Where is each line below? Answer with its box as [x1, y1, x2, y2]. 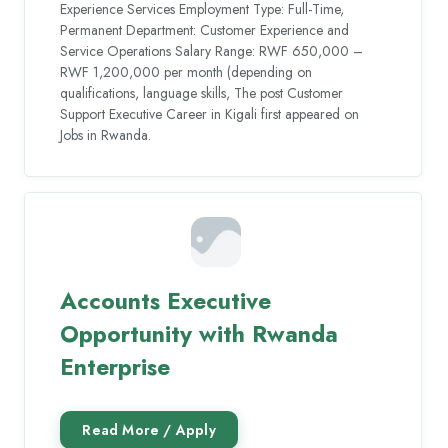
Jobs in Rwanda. [60, 124, 152, 145]
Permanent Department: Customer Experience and [60, 19, 350, 40]
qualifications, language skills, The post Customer [60, 82, 344, 103]
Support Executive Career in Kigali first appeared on [60, 103, 360, 124]
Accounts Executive [60, 284, 272, 319]
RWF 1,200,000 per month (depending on [60, 61, 313, 82]
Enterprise [60, 350, 171, 385]
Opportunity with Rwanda [60, 317, 339, 352]
